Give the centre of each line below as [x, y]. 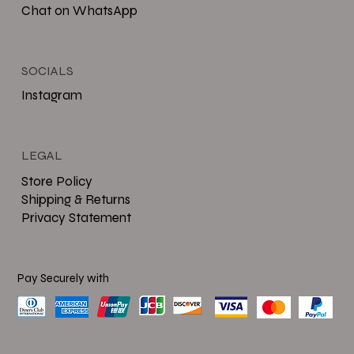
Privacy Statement [76, 218]
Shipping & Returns [75, 200]
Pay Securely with [64, 278]
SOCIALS [47, 70]
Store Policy [56, 182]
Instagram [51, 96]
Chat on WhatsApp [79, 10]
